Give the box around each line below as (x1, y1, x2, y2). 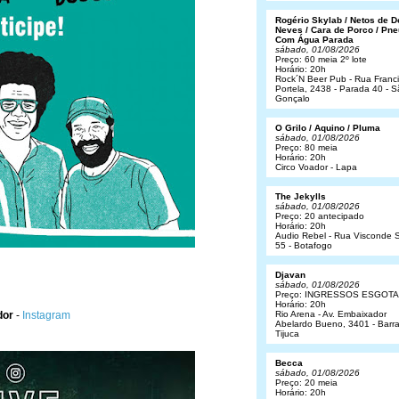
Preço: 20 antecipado (275, 211, 364, 221)
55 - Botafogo (275, 240, 332, 250)
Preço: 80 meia (275, 142, 338, 152)
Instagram (22, 309, 70, 322)
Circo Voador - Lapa (275, 162, 357, 172)
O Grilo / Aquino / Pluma (275, 123, 380, 133)
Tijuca (275, 329, 299, 338)
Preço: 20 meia (275, 378, 338, 387)
